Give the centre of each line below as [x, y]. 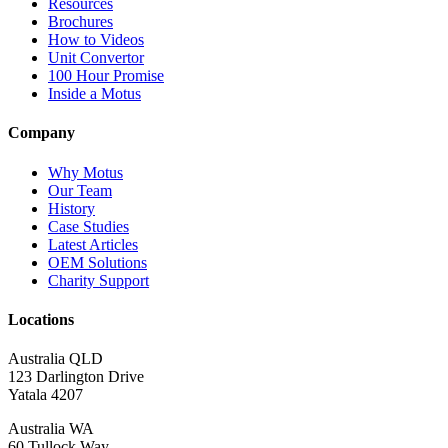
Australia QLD [55, 359]
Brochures [80, 22]
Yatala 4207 [45, 395]
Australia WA [51, 429]
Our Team [80, 190]
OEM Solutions [97, 262]
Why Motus [85, 172]
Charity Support [98, 280]
